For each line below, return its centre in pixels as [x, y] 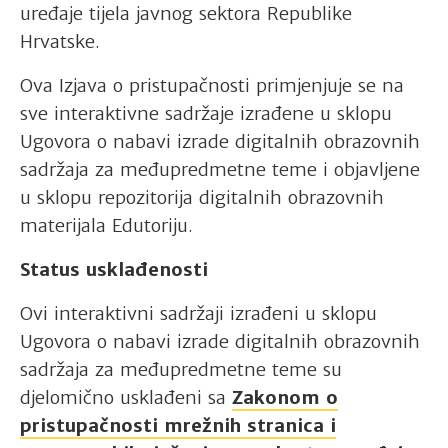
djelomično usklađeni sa [126, 397]
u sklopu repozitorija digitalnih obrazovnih [202, 197]
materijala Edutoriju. [106, 225]
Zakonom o [285, 397]
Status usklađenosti [114, 269]
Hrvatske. [60, 41]
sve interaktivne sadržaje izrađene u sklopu [206, 113]
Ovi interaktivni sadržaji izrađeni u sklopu [198, 313]
